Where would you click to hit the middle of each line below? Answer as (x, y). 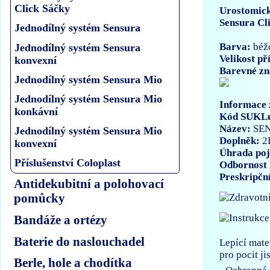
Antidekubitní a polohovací (89, 184)
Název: (236, 129)
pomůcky (40, 198)
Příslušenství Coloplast (68, 163)
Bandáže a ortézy (61, 220)
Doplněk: (240, 141)
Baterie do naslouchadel (80, 241)
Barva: (235, 47)
